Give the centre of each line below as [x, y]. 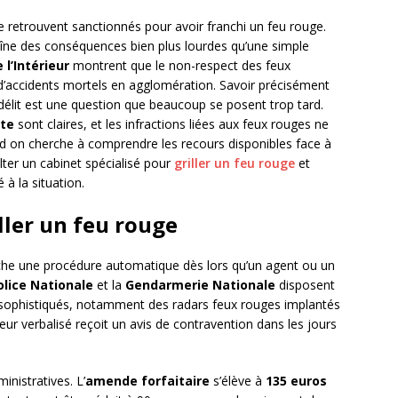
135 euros [296, 381]
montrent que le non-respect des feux [180, 66]
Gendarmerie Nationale [200, 285]
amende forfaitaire [147, 381]
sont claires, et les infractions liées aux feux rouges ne [171, 124]
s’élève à [238, 381]
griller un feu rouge [235, 163]
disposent [305, 285]
